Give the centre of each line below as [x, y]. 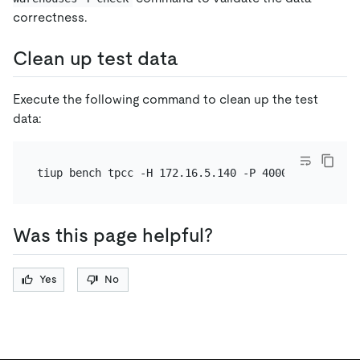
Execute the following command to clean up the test [166, 100]
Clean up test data [96, 59]
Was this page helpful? [113, 235]
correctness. [50, 18]
